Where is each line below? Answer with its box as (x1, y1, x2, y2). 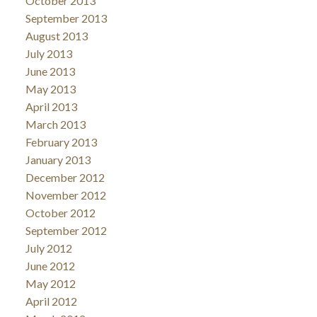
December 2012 (25, 170, 105, 184)
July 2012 (25, 241, 72, 255)
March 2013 (25, 117, 86, 131)
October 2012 (25, 205, 96, 219)
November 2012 (25, 188, 106, 202)
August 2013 (25, 28, 88, 42)
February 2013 (25, 134, 97, 149)
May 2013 (25, 81, 76, 96)
